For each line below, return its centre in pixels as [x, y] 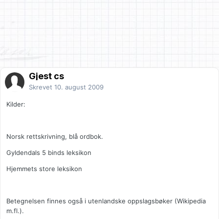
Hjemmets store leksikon [44, 169]
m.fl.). [15, 211]
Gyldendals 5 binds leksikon [49, 153]
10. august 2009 [79, 87]
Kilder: [16, 104]
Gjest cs [46, 76]
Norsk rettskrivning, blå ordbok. [55, 137]
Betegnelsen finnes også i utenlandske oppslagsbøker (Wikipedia [106, 201]
